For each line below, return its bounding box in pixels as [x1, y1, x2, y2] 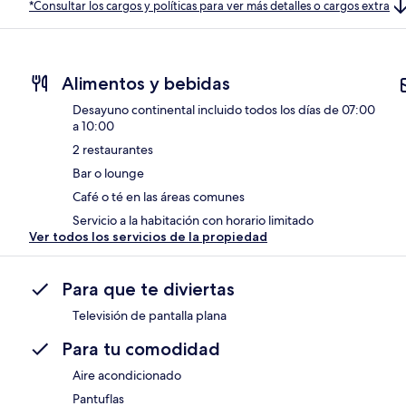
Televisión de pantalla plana [72, 307, 227, 324]
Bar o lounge [72, 165, 144, 182]
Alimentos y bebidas [62, 72, 230, 95]
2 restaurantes [72, 141, 153, 159]
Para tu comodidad [62, 338, 220, 361]
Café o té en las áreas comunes [72, 188, 245, 206]
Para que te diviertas [62, 278, 235, 301]
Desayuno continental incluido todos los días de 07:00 [72, 101, 375, 119]
